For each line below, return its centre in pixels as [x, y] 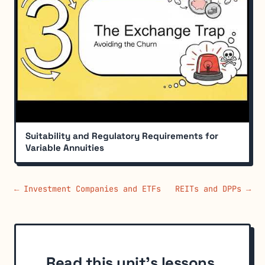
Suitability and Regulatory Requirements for [122, 136]
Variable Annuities [65, 148]
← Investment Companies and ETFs [88, 188]
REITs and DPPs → [213, 188]
